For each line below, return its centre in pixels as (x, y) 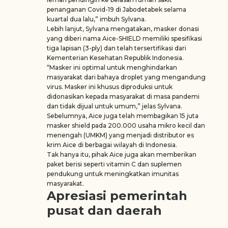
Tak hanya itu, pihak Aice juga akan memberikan (122, 154)
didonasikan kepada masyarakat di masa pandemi (123, 96)
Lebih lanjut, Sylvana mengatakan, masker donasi (123, 29)
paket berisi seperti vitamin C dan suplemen (114, 164)
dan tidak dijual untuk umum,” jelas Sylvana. (115, 106)
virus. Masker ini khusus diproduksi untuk (110, 87)
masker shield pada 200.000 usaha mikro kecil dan (126, 125)
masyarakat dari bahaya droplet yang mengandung (126, 77)
